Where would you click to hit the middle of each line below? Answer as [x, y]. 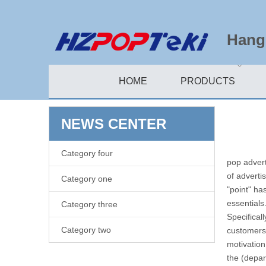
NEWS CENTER [114, 124]
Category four [87, 153]
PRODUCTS [208, 81]
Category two [86, 230]
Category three [89, 205]
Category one [87, 179]
